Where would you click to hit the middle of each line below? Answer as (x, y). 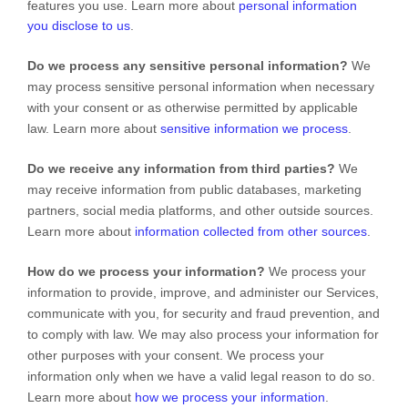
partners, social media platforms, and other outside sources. (200, 210)
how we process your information (230, 397)
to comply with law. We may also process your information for (203, 334)
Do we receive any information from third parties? (181, 168)
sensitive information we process (254, 128)
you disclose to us (79, 25)
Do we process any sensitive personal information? (188, 65)
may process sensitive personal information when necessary (201, 86)
